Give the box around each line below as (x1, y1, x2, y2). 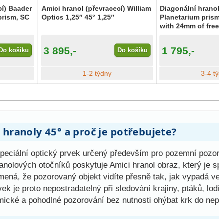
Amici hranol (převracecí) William (41, 4, 151, 13)
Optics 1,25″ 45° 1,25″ (41, 13, 114, 22)
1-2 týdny (82, 69, 111, 77)
